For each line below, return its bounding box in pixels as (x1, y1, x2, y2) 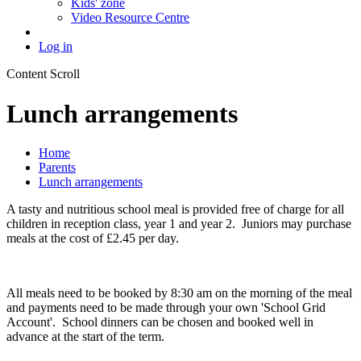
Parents (39, 160, 76, 175)
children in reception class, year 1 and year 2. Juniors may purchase (6, 217, 351, 231)
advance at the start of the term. (6, 330, 164, 344)
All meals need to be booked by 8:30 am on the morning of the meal (6, 286, 352, 301)
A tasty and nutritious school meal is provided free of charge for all (6, 202, 344, 217)
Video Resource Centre (71, 10, 189, 25)
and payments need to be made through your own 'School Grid (6, 301, 326, 315)
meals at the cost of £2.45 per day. (6, 231, 185, 246)
